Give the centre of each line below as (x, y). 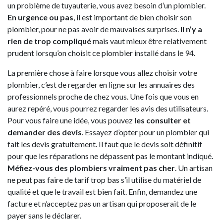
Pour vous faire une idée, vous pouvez (70, 120)
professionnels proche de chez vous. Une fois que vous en (103, 96)
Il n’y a (191, 29)
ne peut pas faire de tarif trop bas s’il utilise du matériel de (104, 179)
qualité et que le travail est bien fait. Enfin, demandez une (102, 191)
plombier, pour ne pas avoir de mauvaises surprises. (94, 29)
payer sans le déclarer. (44, 215)
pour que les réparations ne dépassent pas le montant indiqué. (110, 156)
